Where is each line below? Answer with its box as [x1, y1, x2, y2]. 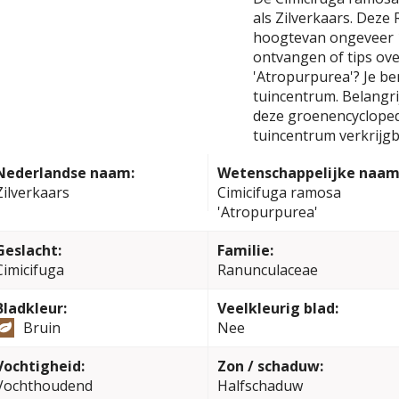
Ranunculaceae [216, 260, 318, 280]
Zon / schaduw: [216, 356, 323, 376]
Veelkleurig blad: [216, 298, 338, 318]
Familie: [216, 240, 273, 260]
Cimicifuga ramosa [216, 183, 341, 202]
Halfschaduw [216, 376, 303, 395]
